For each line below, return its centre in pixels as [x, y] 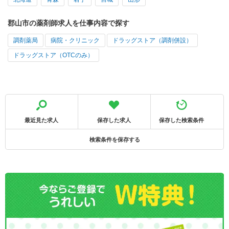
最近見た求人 [42, 120]
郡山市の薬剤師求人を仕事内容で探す [68, 23]
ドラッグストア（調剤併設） [152, 40]
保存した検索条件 [181, 120]
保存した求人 [114, 120]
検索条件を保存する [114, 139]
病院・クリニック [75, 40]
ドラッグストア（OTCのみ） [53, 55]
